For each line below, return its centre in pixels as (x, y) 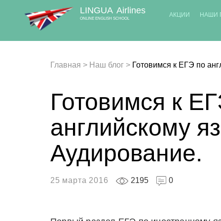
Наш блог (107, 65)
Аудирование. (126, 153)
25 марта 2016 (79, 180)
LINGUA (96, 10)
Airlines (130, 10)
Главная (66, 65)
